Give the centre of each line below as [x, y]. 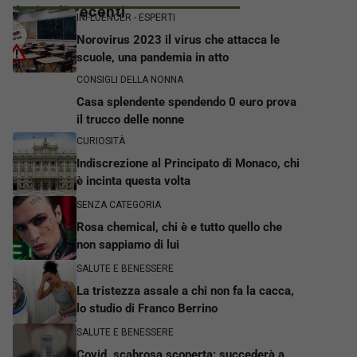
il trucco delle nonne [130, 119]
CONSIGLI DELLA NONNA [130, 79]
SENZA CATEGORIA [119, 205]
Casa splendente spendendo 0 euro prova [186, 102]
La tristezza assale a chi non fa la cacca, [185, 291]
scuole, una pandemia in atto [153, 58]
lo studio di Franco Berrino [147, 309]
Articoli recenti [69, 11]
